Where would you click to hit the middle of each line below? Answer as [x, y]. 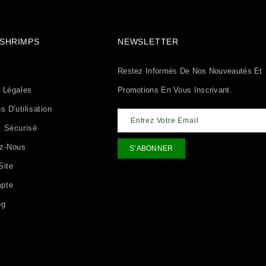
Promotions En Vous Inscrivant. [175, 90]
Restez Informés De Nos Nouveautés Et [190, 71]
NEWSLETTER [148, 42]
